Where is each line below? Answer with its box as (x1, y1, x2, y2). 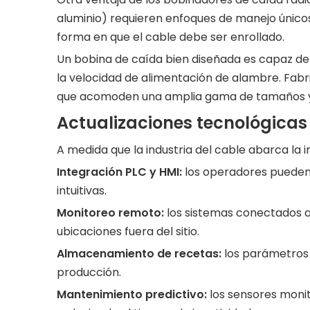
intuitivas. (57, 183, 107, 199)
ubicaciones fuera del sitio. (57, 224, 199, 239)
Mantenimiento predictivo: (57, 286, 210, 302)
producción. (57, 264, 121, 280)
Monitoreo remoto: (57, 205, 167, 221)
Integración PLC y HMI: (57, 164, 185, 180)
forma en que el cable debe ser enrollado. (57, 29, 284, 45)
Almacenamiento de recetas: (57, 246, 224, 262)
